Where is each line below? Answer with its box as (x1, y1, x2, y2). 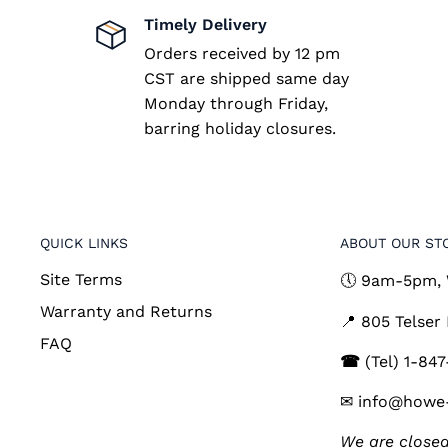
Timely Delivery (143, 14, 267, 34)
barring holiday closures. (143, 118, 336, 138)
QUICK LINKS (40, 234, 128, 251)
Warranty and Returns (40, 302, 212, 322)
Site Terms (40, 270, 122, 290)
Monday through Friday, (143, 93, 328, 113)
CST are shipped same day (143, 68, 349, 88)
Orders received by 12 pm (143, 43, 340, 63)
